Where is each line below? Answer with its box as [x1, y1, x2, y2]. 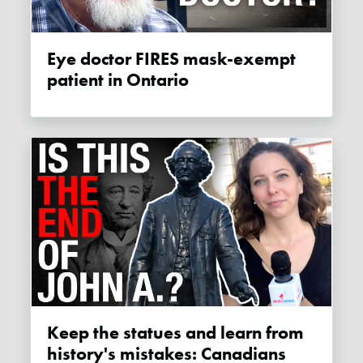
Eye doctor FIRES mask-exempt [47, 48, 57, 71]
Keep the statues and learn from [47, 322, 60, 345]
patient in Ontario [47, 69, 190, 92]
